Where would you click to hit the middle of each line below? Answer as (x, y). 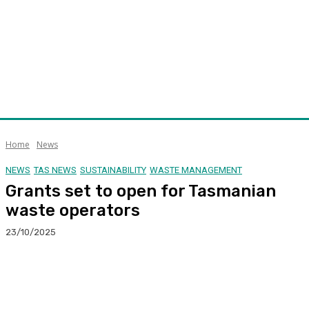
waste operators (73, 210)
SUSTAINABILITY (113, 170)
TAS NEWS (55, 170)
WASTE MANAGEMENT (196, 170)
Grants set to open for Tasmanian (141, 191)
